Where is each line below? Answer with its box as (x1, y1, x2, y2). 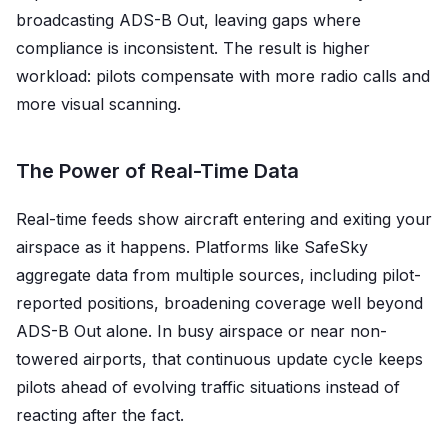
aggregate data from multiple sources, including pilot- (16, 264, 421, 285)
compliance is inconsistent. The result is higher (16, 37, 370, 58)
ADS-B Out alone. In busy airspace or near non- (16, 320, 387, 341)
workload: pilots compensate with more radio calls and (16, 65, 430, 86)
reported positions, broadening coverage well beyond (16, 292, 423, 313)
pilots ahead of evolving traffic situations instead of (16, 376, 400, 397)
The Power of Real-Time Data (16, 158, 299, 183)
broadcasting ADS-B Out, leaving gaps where (16, 9, 361, 30)
